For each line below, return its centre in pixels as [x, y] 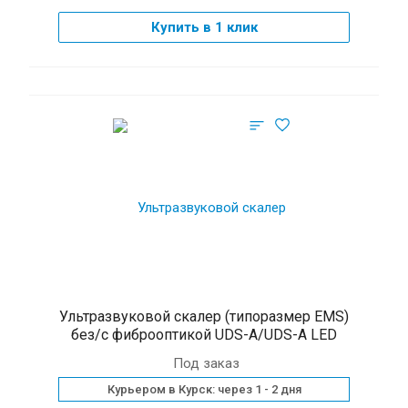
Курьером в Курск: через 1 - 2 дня [204, 389]
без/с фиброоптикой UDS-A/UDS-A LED [204, 335]
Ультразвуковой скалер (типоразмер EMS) [204, 316]
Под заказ [206, 363]
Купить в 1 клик [204, 27]
